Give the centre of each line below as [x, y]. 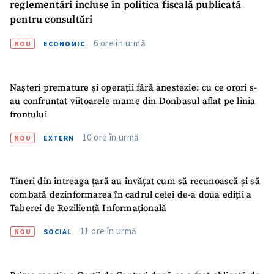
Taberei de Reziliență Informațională [88, 209]
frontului [28, 114]
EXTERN [59, 138]
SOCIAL [57, 232]
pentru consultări [51, 20]
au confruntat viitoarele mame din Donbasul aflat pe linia [133, 101]
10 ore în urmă [111, 137]
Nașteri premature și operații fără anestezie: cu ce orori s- [133, 87]
